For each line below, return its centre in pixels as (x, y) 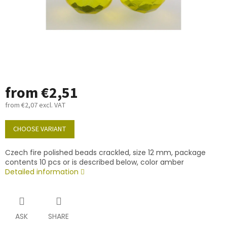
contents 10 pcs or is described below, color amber (94, 162)
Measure (18, 120)
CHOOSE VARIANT (40, 129)
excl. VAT (52, 106)
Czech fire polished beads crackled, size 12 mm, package (105, 153)
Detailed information (42, 172)
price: (13, 129)
